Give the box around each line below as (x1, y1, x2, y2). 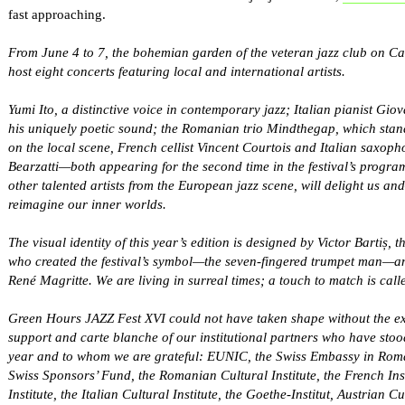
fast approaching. (7, 7, 106, 23)
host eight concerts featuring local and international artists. (7, 64, 345, 80)
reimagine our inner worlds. (7, 197, 166, 212)
